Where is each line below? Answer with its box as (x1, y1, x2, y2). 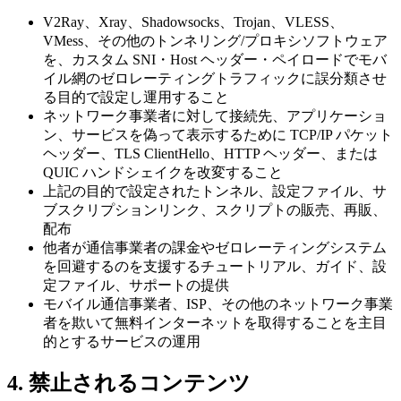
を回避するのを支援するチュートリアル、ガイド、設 (43, 258, 387, 274)
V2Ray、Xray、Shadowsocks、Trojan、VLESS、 (43, 13, 344, 30)
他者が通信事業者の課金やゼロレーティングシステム (43, 239, 387, 255)
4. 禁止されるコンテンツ (7, 371, 251, 396)
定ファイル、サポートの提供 (43, 277, 229, 293)
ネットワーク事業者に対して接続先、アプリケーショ (43, 107, 387, 124)
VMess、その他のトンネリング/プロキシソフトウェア (43, 32, 388, 48)
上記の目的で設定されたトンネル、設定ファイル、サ (43, 183, 387, 199)
